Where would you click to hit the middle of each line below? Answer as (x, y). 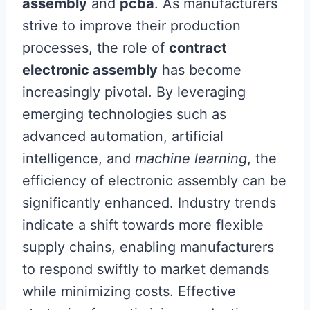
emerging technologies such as (124, 114)
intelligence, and (79, 158)
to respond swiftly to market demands (146, 269)
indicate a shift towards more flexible (143, 225)
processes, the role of (95, 48)
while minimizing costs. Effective (129, 291)
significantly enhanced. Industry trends (149, 203)
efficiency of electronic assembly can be (154, 181)
